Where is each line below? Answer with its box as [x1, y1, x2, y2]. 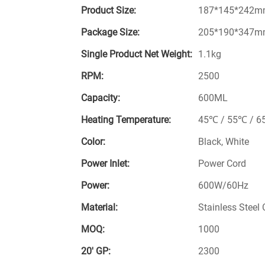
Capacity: [81, 92, 120, 104]
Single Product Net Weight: [81, 49, 192, 60]
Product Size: [81, 5, 136, 17]
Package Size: [81, 27, 140, 38]
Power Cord [198, 158, 246, 170]
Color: [81, 136, 105, 148]
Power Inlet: [81, 158, 130, 170]
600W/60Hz [198, 180, 248, 192]
